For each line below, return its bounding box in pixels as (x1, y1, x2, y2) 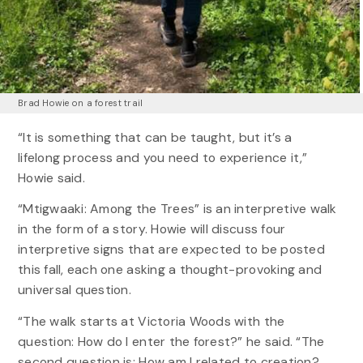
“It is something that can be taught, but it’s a (17, 129, 293, 147)
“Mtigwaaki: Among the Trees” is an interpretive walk (17, 200, 337, 218)
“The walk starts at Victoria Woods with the (17, 312, 285, 330)
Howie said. (17, 169, 85, 187)
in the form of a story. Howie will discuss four (17, 220, 286, 238)
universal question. (17, 281, 132, 299)
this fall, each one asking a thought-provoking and (17, 261, 322, 279)
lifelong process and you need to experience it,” (17, 149, 308, 167)
